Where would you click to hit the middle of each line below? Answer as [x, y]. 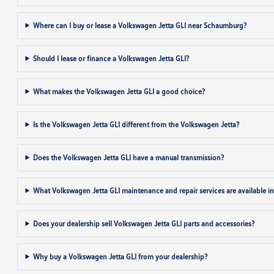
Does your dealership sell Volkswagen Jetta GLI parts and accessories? [144, 223]
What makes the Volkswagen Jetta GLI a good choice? [119, 91]
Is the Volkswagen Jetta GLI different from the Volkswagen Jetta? [136, 124]
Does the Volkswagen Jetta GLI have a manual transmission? [129, 157]
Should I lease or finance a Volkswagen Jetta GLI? [111, 58]
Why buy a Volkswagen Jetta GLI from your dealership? [120, 256]
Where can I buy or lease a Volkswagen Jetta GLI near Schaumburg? [140, 25]
